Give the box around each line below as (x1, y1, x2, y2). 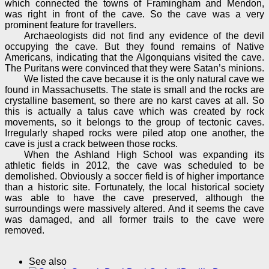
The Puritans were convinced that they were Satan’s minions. (5, 63, 264, 74)
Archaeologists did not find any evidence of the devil (24, 31, 264, 41)
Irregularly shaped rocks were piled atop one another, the (5, 128, 264, 139)
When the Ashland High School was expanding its (24, 150, 264, 160)
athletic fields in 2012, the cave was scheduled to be (5, 160, 264, 171)
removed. (5, 225, 44, 236)
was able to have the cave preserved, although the (5, 193, 264, 204)
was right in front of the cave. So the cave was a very (5, 9, 264, 20)
